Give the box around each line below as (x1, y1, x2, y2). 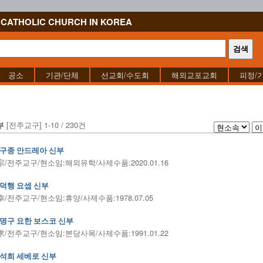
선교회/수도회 (101, 69, 149, 80)
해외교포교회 (171, 69, 217, 80)
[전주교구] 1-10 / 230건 (4, 119, 86, 130)
